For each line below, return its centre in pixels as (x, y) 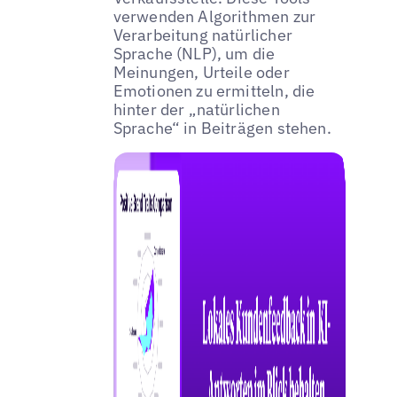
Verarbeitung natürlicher (202, 35)
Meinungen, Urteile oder (201, 73)
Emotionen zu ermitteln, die (214, 91)
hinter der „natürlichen (196, 110)
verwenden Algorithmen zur (214, 17)
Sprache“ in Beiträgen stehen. (222, 128)
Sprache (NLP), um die (194, 54)
